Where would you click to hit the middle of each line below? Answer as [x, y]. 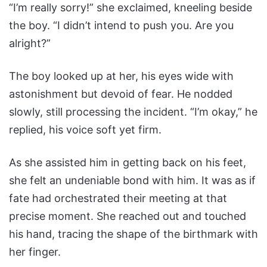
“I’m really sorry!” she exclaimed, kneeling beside [131, 8]
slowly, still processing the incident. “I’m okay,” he [133, 112]
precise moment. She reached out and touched [128, 216]
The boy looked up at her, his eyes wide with [121, 76]
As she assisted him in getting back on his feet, [128, 163]
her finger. [35, 252]
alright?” [30, 44]
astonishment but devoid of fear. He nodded [121, 94]
